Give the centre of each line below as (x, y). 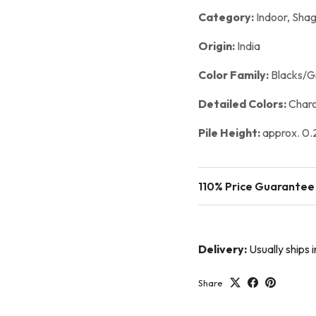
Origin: (217, 45)
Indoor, (273, 17)
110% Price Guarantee (256, 186)
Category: (227, 17)
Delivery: (223, 249)
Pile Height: (230, 132)
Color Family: (234, 74)
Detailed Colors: (243, 103)
